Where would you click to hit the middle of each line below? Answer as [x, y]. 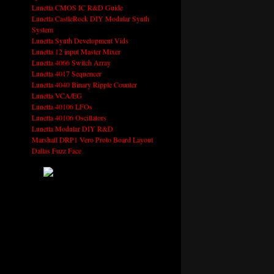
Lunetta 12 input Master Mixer [76, 52]
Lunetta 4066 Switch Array [71, 63]
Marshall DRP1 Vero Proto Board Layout [92, 140]
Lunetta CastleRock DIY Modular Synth [90, 19]
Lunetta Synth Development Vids [80, 41]
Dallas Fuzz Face [56, 151]
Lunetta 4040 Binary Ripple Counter [84, 85]
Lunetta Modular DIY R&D [72, 129]
